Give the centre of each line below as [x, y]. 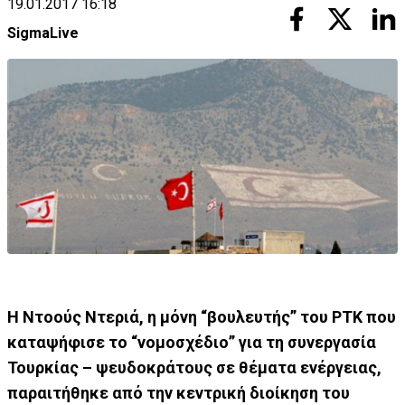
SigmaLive [43, 33]
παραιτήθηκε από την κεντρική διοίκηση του [179, 393]
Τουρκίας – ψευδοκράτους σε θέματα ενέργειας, [194, 367]
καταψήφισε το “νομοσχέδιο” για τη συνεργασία [192, 342]
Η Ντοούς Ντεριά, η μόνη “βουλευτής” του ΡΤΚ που [202, 317]
